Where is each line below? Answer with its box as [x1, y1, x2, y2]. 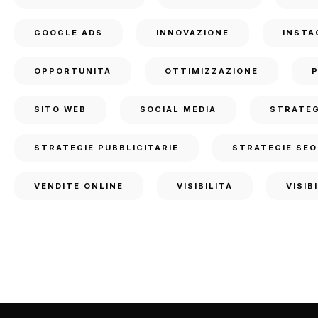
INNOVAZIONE [156, 28, 229, 38]
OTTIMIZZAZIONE [165, 66, 258, 76]
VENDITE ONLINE [34, 181, 124, 191]
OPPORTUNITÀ [34, 66, 111, 76]
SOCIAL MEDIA [140, 104, 216, 114]
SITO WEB [34, 104, 87, 114]
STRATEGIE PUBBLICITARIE [34, 143, 179, 153]
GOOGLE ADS [34, 28, 103, 38]
